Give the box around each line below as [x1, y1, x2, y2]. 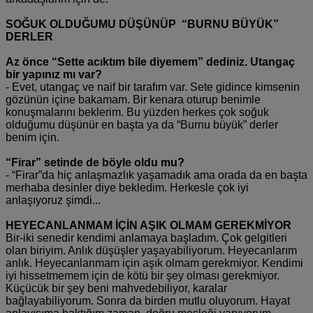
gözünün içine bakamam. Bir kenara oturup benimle [6, 93, 261, 105]
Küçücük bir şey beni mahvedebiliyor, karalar [6, 282, 227, 294]
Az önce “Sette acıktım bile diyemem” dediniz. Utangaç [6, 55, 295, 68]
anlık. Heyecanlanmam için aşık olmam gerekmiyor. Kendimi [6, 256, 303, 269]
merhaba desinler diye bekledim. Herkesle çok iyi [6, 181, 249, 194]
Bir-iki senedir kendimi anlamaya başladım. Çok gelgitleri [6, 231, 287, 244]
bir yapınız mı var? [6, 68, 102, 80]
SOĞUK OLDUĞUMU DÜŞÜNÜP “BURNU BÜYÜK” [6, 17, 279, 30]
